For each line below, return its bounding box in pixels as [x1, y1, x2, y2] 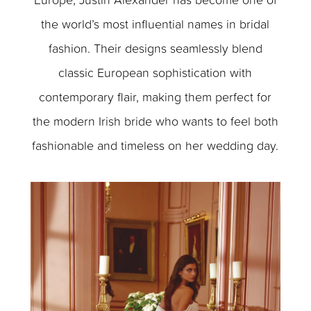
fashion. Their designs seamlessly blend [48, 39, 262, 56]
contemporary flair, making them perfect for [39, 87, 272, 105]
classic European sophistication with [58, 63, 253, 81]
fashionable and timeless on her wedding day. [32, 136, 279, 153]
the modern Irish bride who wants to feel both [32, 112, 278, 129]
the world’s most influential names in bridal [41, 15, 270, 32]
